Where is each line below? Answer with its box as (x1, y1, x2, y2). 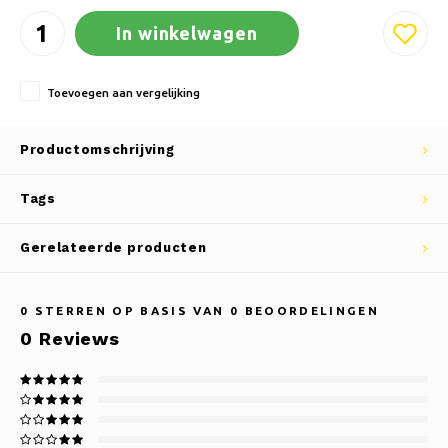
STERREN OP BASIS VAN (29, 304, 230, 317)
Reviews (32, 328, 121, 349)
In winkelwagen (116, 23, 258, 43)
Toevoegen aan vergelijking (47, 86, 200, 99)
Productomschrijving (20, 142, 175, 157)
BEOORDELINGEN (239, 304, 379, 317)
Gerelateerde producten (20, 240, 207, 255)
